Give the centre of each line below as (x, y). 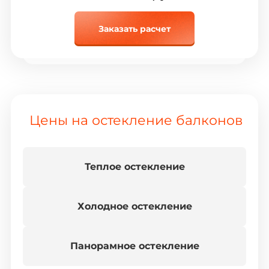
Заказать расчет (134, 29)
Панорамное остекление (134, 246)
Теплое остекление (134, 166)
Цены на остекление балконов (136, 120)
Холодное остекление (134, 206)
